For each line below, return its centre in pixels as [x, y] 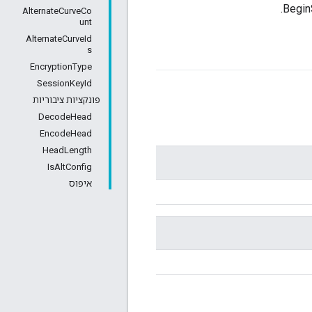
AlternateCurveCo [57, 11]
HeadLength [67, 150]
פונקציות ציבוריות [67, 100]
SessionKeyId [64, 83]
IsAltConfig [70, 167]
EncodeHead [66, 133]
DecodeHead [65, 117]
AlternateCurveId [59, 39]
